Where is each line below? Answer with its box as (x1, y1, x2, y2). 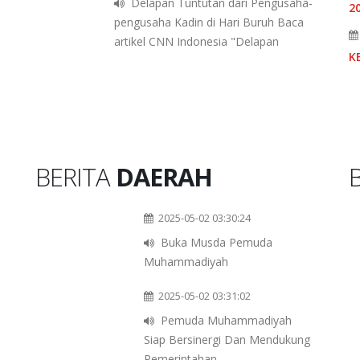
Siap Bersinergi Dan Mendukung (144, 332, 310, 348)
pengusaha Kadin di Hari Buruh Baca (113, 14, 304, 31)
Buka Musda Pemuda (161, 235, 272, 251)
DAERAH (116, 160, 212, 194)
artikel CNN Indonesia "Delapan (113, 34, 279, 50)
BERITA (35, 160, 116, 194)
